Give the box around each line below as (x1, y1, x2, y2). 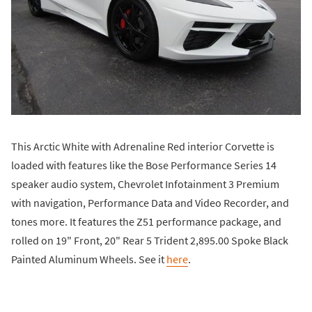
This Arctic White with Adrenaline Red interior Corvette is (11, 139, 274, 153)
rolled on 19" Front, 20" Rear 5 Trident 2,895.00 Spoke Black (11, 233, 288, 247)
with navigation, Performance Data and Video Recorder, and (11, 195, 289, 210)
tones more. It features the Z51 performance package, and (11, 214, 281, 228)
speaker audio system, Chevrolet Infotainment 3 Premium (11, 176, 279, 191)
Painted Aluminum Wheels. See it (11, 251, 166, 266)
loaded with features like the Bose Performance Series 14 (11, 157, 276, 172)
